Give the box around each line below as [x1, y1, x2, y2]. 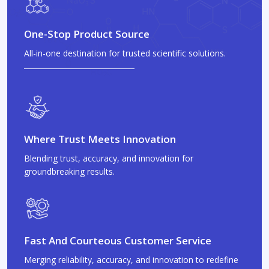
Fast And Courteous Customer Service [24, 234, 211, 247]
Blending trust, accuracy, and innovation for [24, 153, 193, 164]
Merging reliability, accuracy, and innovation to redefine [24, 254, 238, 265]
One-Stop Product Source [24, 27, 150, 41]
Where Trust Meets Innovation [24, 132, 176, 146]
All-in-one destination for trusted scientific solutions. [24, 47, 226, 59]
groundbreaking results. [24, 166, 115, 177]
